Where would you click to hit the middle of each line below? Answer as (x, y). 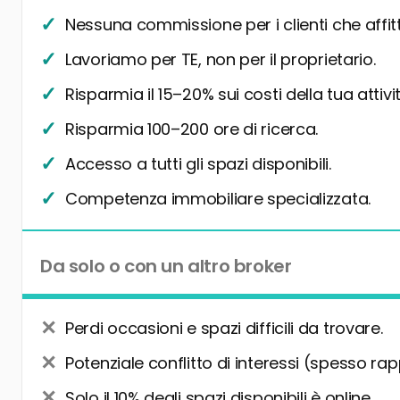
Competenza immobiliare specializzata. (218, 199)
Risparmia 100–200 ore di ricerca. (192, 129)
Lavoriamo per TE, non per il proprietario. (221, 60)
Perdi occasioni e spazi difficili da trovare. (224, 329)
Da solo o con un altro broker (166, 267)
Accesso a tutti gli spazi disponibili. (198, 164)
